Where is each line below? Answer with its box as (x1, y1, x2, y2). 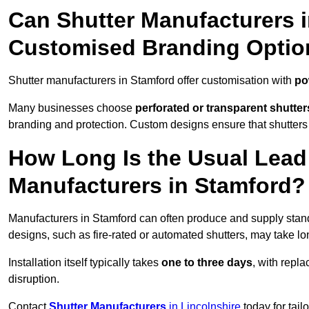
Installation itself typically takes (8, 257, 161, 269)
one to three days (161, 257, 252, 269)
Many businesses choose (8, 102, 135, 114)
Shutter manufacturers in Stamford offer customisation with (8, 74, 295, 87)
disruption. (8, 273, 59, 286)
